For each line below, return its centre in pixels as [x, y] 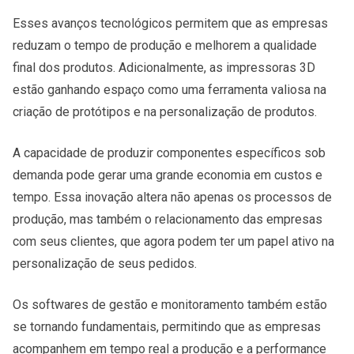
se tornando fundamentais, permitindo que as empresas [167, 326]
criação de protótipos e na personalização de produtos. [168, 111]
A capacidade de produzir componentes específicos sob [169, 153]
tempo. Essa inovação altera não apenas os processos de [172, 197]
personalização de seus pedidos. [105, 263]
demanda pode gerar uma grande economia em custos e [168, 175]
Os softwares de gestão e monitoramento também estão [170, 304]
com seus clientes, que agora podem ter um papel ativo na [173, 241]
